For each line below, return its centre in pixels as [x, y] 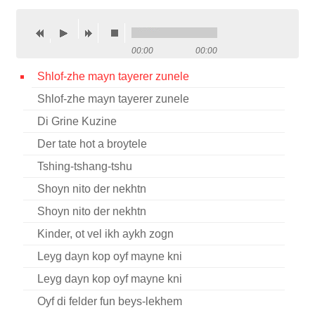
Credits [36, 46]
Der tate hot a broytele [92, 144]
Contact [38, 18]
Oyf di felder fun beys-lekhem [109, 301]
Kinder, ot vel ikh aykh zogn [105, 234]
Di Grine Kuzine [77, 121]
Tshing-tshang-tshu [84, 166]
